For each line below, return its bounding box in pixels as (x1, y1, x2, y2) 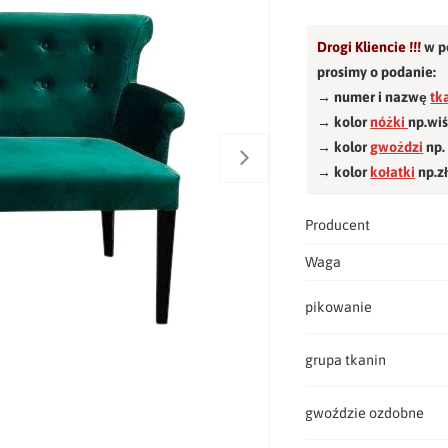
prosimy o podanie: (317, 63, 440, 80)
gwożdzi (370, 138, 424, 155)
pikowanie (305, 298, 373, 315)
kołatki (370, 163, 416, 180)
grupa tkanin (305, 351, 387, 368)
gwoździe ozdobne (305, 404, 425, 421)
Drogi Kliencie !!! (317, 38, 425, 55)
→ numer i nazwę (317, 88, 431, 105)
